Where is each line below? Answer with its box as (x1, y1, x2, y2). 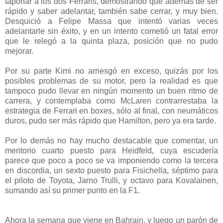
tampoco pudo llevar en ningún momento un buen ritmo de (5, 87, 218, 96)
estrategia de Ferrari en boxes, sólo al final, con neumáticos (5, 107, 218, 115)
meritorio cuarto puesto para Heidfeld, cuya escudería (5, 146, 218, 155)
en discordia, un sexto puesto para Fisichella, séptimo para (5, 166, 218, 175)
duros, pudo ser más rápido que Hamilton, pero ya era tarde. (5, 116, 216, 125)
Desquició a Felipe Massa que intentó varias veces (5, 17, 218, 26)
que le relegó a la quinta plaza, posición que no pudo (5, 37, 218, 46)
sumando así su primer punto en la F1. (5, 186, 140, 195)
